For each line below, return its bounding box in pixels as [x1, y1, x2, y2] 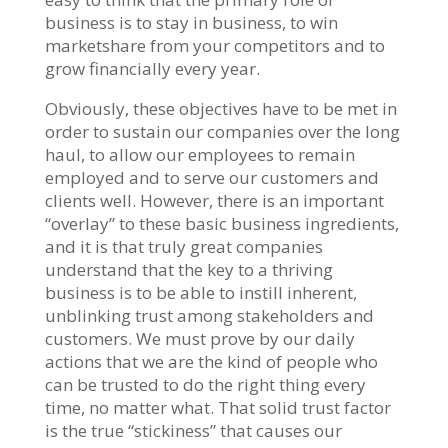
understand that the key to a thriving [44, 257, 333, 281]
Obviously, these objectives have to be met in [44, 96, 397, 120]
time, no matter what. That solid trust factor [44, 395, 391, 419]
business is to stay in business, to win [44, 10, 338, 34]
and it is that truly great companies [44, 234, 323, 258]
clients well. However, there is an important [44, 188, 384, 212]
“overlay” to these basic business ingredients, [44, 211, 399, 235]
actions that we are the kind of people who [44, 349, 378, 373]
